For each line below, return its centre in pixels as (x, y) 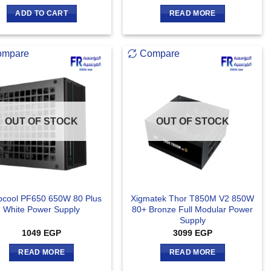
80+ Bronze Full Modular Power (193, 210)
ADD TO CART (42, 13)
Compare (160, 54)
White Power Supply (42, 210)
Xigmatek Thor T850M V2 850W (193, 199)
